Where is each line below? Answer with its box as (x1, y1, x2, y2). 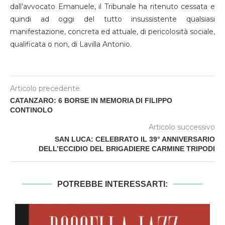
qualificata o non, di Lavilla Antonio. (10, 39, 132, 49)
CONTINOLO (10, 105, 53, 114)
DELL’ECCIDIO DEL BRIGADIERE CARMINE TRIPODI (39, 144, 215, 153)
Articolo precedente (10, 83, 80, 93)
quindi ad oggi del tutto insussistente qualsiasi (10, 14, 215, 24)
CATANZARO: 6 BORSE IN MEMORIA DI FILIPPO (10, 96, 172, 104)
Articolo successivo (149, 122, 215, 132)
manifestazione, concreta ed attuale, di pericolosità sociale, (10, 27, 215, 36)
